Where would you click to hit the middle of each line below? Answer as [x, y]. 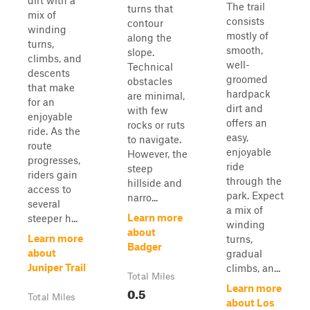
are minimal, [156, 95]
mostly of [247, 35]
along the [149, 37]
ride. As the [54, 131]
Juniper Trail [57, 267]
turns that [150, 8]
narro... [143, 197]
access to [49, 189]
